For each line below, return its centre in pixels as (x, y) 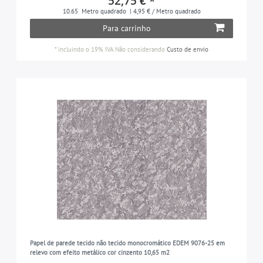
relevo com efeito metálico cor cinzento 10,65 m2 (100, 253)
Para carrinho (127, 28)
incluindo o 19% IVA (86, 49)
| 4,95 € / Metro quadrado (164, 11)
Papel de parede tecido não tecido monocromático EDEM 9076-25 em (127, 243)
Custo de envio (188, 49)
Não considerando (140, 49)
